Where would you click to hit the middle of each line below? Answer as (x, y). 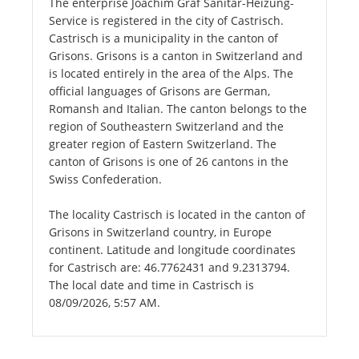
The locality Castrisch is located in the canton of (177, 215)
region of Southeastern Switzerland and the (166, 127)
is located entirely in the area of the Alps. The (171, 74)
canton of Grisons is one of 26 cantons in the (169, 162)
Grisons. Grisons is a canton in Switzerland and (176, 56)
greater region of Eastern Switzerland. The (163, 144)
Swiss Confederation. (105, 179)
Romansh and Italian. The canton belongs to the (178, 109)
